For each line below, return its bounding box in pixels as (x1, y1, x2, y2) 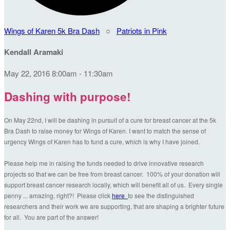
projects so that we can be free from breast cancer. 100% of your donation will (4, 169, 220, 179)
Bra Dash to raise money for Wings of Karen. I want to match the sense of (4, 126, 206, 136)
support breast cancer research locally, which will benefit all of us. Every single (4, 180, 223, 189)
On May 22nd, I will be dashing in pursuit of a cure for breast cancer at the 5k (4, 116, 216, 125)
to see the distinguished (128, 191, 194, 200)
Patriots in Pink (117, 25, 167, 36)
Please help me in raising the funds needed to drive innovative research (4, 159, 204, 168)
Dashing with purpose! (4, 88, 131, 105)
